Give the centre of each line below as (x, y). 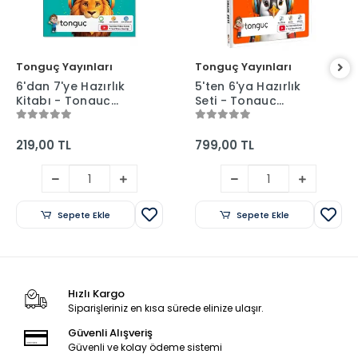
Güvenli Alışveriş (110, 333)
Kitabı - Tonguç (64, 101)
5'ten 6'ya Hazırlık (248, 87)
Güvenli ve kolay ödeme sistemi (145, 348)
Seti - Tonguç (236, 101)
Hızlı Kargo (96, 294)
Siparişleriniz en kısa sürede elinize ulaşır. (165, 308)
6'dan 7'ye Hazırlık (71, 87)
